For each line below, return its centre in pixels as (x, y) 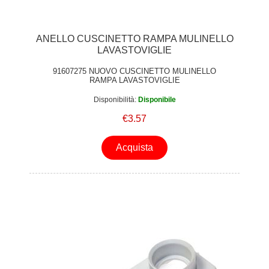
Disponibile (157, 99)
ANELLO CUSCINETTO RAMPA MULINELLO (134, 39)
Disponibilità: (115, 99)
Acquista (134, 147)
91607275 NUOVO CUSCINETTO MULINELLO (134, 71)
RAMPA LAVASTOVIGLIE (134, 80)
